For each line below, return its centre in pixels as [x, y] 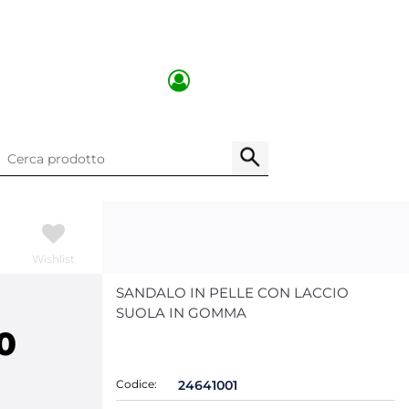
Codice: [136, 384]
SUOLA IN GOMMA [181, 313]
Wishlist [53, 258]
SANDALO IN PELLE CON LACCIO [232, 293]
